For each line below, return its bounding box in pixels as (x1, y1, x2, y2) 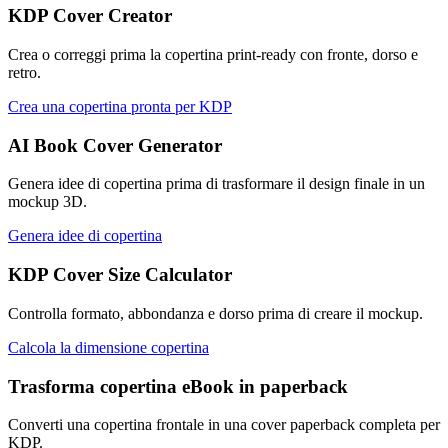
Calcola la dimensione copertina (8, 338, 209, 356)
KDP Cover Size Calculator (8, 264, 232, 286)
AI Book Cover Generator (8, 134, 222, 156)
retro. (8, 64, 41, 81)
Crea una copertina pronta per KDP (8, 98, 232, 115)
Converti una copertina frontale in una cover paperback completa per (8, 416, 440, 434)
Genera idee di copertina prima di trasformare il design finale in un (8, 175, 425, 193)
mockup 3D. (8, 193, 87, 211)
